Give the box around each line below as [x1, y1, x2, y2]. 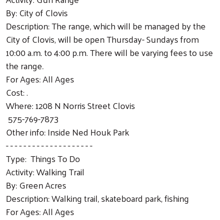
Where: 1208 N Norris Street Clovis [6, 97, 135, 113]
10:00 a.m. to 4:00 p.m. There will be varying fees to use [6, 44, 213, 60]
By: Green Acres [6, 176, 66, 193]
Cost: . [6, 83, 28, 100]
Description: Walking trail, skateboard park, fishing [6, 190, 189, 206]
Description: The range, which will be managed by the [6, 17, 206, 34]
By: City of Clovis [6, 4, 68, 21]
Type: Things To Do [6, 150, 80, 166]
